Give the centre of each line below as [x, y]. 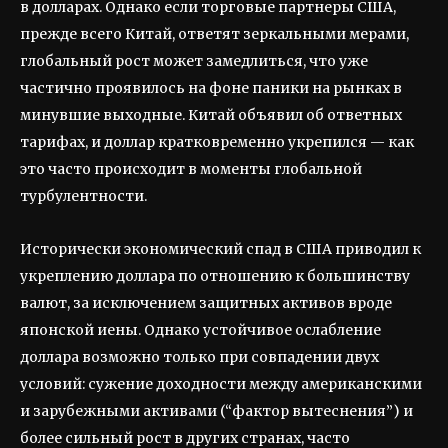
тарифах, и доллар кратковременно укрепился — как [217, 141]
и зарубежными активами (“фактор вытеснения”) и [216, 410]
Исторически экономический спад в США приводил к [220, 248]
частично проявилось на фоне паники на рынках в [211, 87]
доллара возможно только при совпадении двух [199, 356]
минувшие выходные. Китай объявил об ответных [211, 114]
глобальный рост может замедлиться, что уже [194, 60]
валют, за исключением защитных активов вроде [206, 302]
